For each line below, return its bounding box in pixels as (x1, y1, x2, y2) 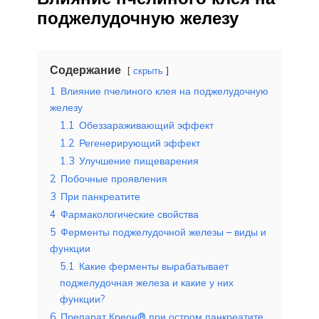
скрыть (133, 64, 163, 76)
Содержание (50, 62, 121, 77)
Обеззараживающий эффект (79, 118, 214, 132)
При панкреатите (61, 189, 140, 203)
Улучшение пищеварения (79, 154, 199, 167)
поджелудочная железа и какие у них (60, 276, 234, 289)
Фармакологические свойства (61, 207, 199, 221)
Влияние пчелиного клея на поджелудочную (61, 84, 268, 98)
